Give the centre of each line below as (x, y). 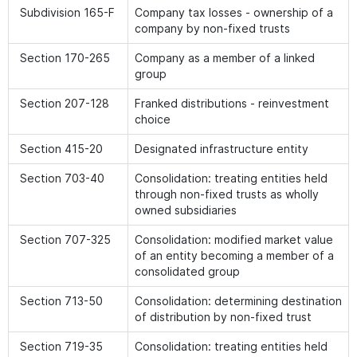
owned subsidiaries (186, 210)
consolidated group (187, 271)
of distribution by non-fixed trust (223, 317)
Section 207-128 (65, 103)
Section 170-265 (65, 58)
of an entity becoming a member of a (234, 255)
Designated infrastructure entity (222, 149)
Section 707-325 (65, 239)
